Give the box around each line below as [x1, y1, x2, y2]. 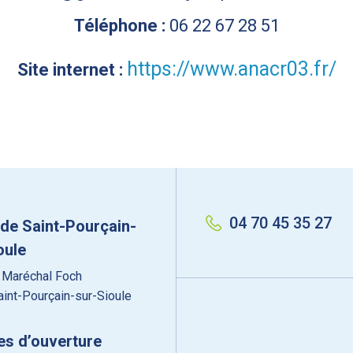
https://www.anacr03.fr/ [126, 58, 336, 80]
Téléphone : [73, 16, 169, 35]
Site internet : [17, 60, 127, 80]
